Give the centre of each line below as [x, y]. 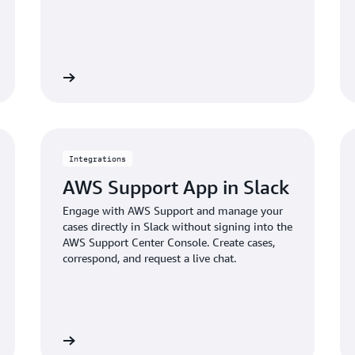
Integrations [97, 158]
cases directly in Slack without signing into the [177, 226]
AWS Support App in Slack [176, 187]
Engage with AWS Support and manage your [172, 210]
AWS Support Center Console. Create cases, [168, 242]
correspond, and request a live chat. [149, 258]
